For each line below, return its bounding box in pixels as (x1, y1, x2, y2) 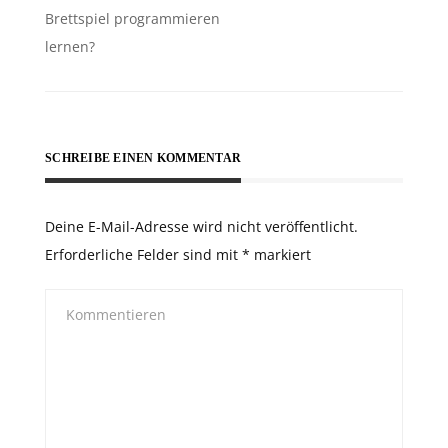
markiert (250, 245, 311, 265)
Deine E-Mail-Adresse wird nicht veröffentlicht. (45, 217, 358, 237)
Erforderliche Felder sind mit (45, 245, 242, 265)
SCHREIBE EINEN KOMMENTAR (45, 151, 241, 166)
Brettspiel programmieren (45, 9, 220, 29)
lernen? (45, 37, 95, 57)
